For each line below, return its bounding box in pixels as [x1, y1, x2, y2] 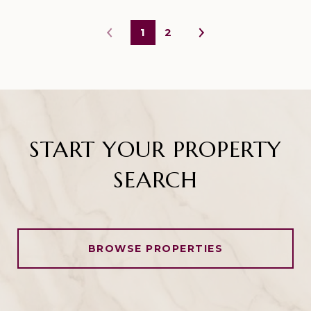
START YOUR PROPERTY [29, 135, 282, 163]
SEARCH [113, 166, 198, 194]
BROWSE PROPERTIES [87, 242, 224, 255]
